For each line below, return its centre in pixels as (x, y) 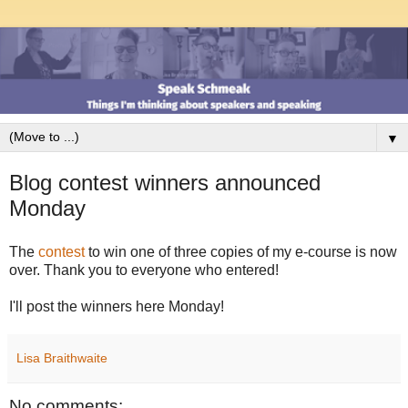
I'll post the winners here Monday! (117, 306)
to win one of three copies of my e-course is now (241, 251)
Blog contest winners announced (165, 183)
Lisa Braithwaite (62, 357)
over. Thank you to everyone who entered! (144, 270)
